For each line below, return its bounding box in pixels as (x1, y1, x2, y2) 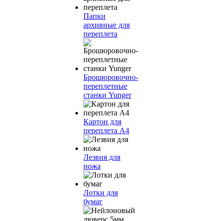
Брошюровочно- (83, 73, 138, 81)
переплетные (83, 82, 127, 90)
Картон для (83, 117, 121, 126)
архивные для (83, 21, 130, 29)
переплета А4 (83, 126, 129, 135)
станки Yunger (83, 91, 131, 99)
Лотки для (83, 188, 118, 197)
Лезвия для (83, 153, 120, 161)
